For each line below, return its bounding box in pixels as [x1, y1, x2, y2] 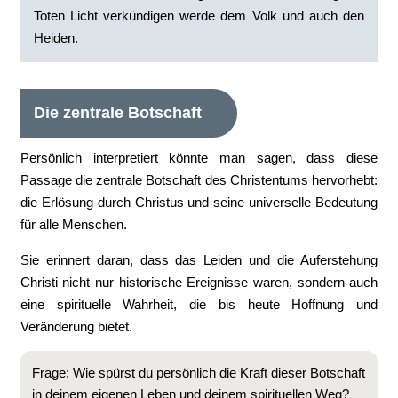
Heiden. [33, 30, 78, 45]
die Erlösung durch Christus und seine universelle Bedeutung [20, 195, 378, 210]
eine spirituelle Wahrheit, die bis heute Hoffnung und [20, 297, 378, 312]
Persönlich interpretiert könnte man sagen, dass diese [20, 150, 378, 165]
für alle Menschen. [20, 217, 127, 232]
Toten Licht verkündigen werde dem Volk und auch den [33, 8, 365, 23]
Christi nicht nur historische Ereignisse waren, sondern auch [20, 275, 378, 290]
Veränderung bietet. [20, 319, 132, 334]
